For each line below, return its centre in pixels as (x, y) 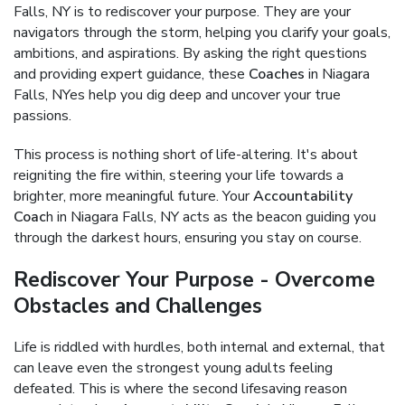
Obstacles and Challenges (138, 306)
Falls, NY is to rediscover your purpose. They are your (182, 12)
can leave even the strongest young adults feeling (173, 368)
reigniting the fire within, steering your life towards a (179, 175)
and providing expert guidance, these (131, 74)
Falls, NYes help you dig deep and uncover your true (177, 95)
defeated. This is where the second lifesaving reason (180, 389)
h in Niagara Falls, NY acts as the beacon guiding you (211, 217)
